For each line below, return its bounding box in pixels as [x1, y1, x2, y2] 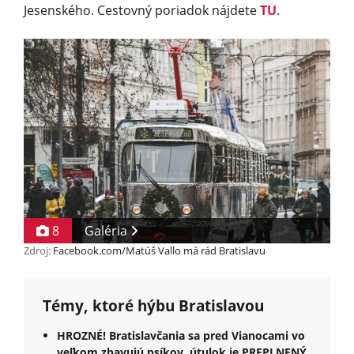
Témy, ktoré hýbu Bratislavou [43, 294, 264, 316]
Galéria [85, 221, 130, 239]
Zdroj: [24, 243, 53, 258]
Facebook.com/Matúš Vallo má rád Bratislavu [53, 243, 265, 258]
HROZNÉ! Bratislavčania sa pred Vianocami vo [57, 327, 305, 343]
